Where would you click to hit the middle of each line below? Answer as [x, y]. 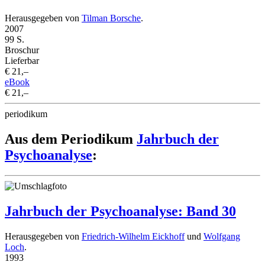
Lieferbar [22, 61]
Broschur [22, 50]
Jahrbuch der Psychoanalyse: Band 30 [120, 211]
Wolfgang [222, 236]
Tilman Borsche [111, 18]
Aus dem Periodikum [71, 139]
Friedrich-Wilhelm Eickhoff [133, 236]
